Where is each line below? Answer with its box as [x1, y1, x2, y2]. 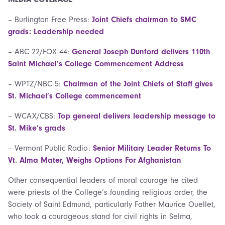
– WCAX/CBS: [8, 111, 58, 121]
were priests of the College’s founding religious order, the [8, 187, 207, 197]
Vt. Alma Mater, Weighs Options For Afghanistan [8, 155, 181, 165]
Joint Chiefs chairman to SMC [92, 15, 196, 24]
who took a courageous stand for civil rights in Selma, [8, 211, 192, 221]
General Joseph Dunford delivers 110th [72, 47, 210, 56]
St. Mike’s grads [8, 123, 65, 133]
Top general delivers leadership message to [58, 111, 215, 121]
